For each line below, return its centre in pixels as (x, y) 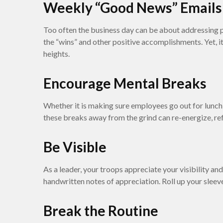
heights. (56, 54)
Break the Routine (101, 211)
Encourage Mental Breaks (125, 83)
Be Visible (75, 147)
